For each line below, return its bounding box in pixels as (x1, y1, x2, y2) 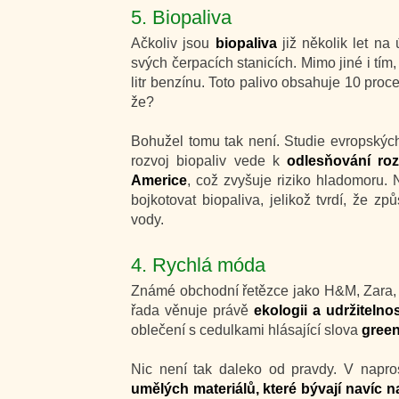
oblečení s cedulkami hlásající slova (131, 322, 358, 338)
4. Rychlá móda (131, 254, 265, 276)
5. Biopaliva (131, 6, 232, 28)
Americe (131, 173, 187, 188)
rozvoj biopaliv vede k (131, 153, 287, 168)
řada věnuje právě (131, 303, 255, 318)
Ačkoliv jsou (131, 36, 216, 51)
